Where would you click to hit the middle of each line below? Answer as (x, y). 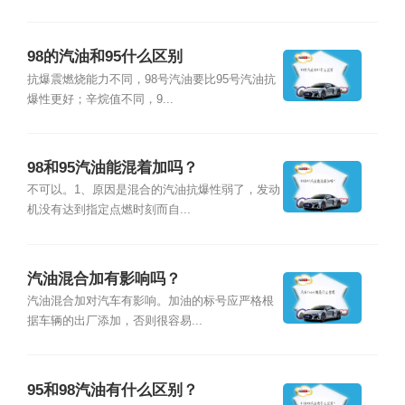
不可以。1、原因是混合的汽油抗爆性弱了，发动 (153, 190)
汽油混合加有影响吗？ (104, 278)
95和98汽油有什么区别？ (112, 390)
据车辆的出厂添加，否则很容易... (114, 321)
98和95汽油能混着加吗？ (112, 168)
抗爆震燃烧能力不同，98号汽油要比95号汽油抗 (151, 79)
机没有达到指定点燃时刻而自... (108, 210)
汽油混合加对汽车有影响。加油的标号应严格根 (150, 301)
